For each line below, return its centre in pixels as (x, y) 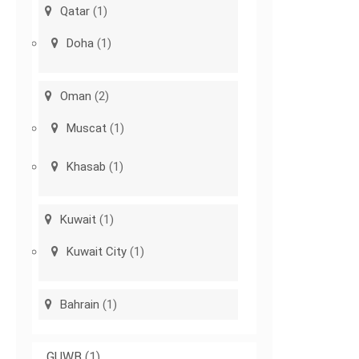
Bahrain (80, 305)
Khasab (87, 167)
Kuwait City (97, 252)
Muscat (87, 129)
